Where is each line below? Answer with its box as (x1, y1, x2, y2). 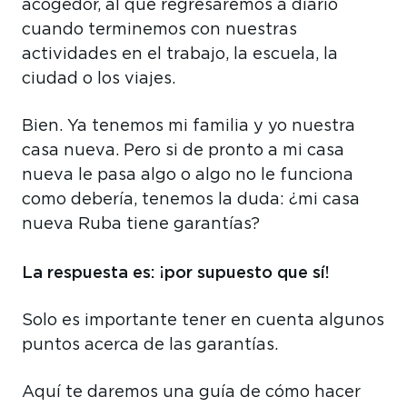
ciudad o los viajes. (22, 70, 175, 87)
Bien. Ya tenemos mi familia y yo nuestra (22, 117, 355, 134)
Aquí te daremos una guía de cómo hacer (22, 383, 361, 401)
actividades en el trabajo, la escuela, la (22, 45, 338, 63)
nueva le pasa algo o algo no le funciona (22, 166, 353, 184)
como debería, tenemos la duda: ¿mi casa (22, 191, 360, 208)
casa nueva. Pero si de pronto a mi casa (22, 142, 344, 159)
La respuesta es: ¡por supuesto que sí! (22, 262, 330, 282)
